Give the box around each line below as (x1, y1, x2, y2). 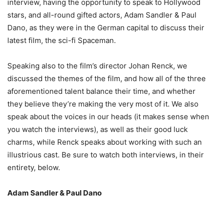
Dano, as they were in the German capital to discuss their (7, 23, 204, 32)
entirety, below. (7, 163, 60, 172)
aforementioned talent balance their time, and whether (7, 87, 196, 96)
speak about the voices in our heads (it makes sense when (7, 112, 209, 121)
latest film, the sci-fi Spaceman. (7, 36, 116, 45)
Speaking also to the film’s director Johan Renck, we (7, 61, 187, 70)
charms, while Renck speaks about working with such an (7, 137, 202, 147)
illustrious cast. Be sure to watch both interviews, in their (7, 150, 204, 159)
